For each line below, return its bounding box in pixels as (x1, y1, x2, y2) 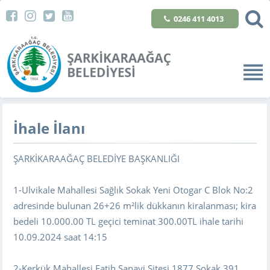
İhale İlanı (13, 118, 86, 138)
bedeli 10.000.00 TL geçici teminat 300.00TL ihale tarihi (13, 215, 244, 227)
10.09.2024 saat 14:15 (13, 230, 108, 243)
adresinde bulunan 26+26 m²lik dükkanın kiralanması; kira (13, 199, 257, 212)
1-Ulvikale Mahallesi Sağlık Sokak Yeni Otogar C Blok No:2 (13, 183, 254, 196)
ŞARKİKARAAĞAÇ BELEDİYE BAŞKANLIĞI (13, 152, 180, 165)
